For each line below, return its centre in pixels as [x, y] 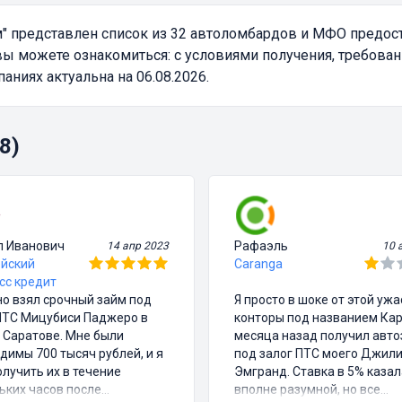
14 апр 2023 [137, 246]
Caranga [258, 264]
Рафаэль [261, 246]
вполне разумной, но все [307, 390]
